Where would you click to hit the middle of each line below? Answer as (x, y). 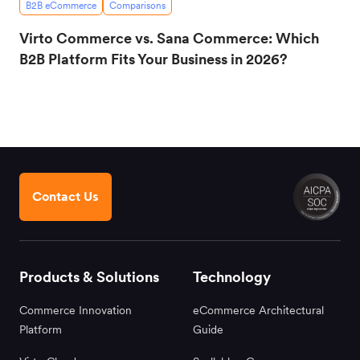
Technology (232, 276)
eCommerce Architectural (258, 310)
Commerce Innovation (76, 310)
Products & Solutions (89, 276)
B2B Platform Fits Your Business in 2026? (153, 59)
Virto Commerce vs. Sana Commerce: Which (169, 38)
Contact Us (65, 196)
